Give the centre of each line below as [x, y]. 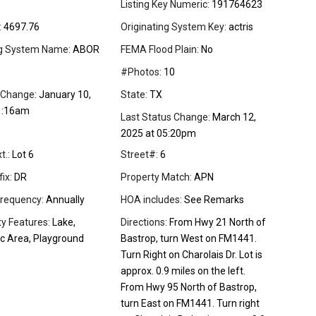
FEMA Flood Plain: [160, 50]
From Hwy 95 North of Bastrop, [189, 287]
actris [240, 27]
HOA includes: [151, 200]
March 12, [233, 117]
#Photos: [141, 72]
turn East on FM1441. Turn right [190, 304]
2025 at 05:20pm [158, 134]
